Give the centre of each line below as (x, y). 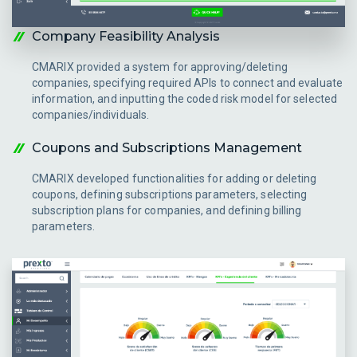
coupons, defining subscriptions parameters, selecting (170, 194)
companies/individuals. (91, 114)
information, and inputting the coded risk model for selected (185, 98)
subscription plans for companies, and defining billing (167, 210)
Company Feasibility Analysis (126, 36)
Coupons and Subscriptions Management (167, 147)
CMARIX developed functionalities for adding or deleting (175, 178)
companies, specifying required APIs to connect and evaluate (187, 82)
